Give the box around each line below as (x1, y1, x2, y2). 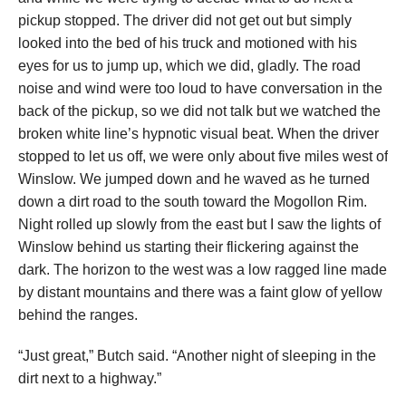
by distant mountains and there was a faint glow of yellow (18, 285, 382, 301)
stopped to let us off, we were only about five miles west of (18, 149, 388, 165)
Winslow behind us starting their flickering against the (18, 239, 359, 256)
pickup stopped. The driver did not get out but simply (18, 13, 352, 29)
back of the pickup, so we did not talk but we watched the (18, 103, 381, 120)
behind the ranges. (18, 307, 138, 324)
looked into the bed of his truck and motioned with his (18, 35, 357, 52)
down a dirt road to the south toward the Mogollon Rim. (18, 194, 367, 210)
